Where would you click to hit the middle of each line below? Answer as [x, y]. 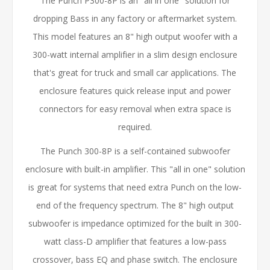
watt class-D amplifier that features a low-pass [135, 241]
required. [135, 127]
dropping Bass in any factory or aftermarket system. [135, 18]
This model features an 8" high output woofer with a [135, 36]
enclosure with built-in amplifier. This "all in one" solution [135, 169]
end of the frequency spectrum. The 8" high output [135, 205]
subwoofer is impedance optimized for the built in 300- [135, 223]
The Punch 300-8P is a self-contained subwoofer [135, 151]
